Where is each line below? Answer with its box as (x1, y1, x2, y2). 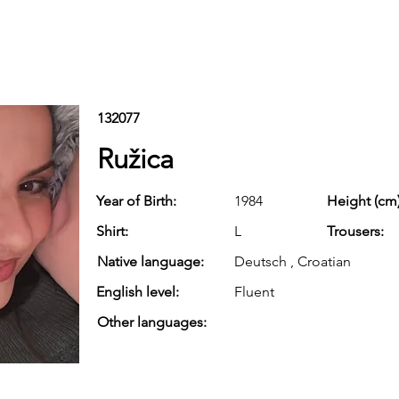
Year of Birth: (96, 192, 176, 209)
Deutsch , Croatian (234, 253, 351, 270)
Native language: (97, 253, 204, 270)
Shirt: (96, 223, 132, 240)
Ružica (97, 142, 174, 175)
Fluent (234, 283, 274, 300)
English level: (96, 283, 179, 300)
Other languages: (97, 313, 207, 330)
